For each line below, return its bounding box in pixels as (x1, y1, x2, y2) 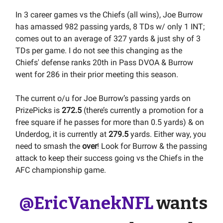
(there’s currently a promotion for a (82, 105, 204, 115)
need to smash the (15, 141, 82, 151)
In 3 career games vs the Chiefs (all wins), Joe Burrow (15, 9, 203, 19)
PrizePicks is (15, 105, 62, 115)
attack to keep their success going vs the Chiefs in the (15, 153, 203, 163)
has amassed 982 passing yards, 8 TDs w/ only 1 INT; (15, 21, 205, 31)
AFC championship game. (15, 165, 108, 175)
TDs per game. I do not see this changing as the (15, 45, 182, 55)
